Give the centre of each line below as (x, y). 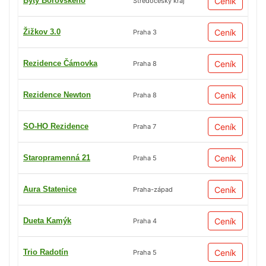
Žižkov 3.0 (42, 32)
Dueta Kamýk (47, 221)
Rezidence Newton (57, 95)
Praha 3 (145, 32)
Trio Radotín (46, 252)
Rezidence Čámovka (60, 64)
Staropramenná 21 (57, 158)
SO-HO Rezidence (56, 126)
